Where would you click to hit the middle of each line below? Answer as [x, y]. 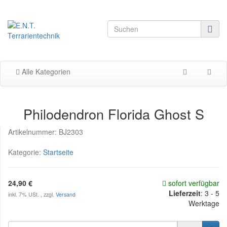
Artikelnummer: [33, 132]
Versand [66, 194]
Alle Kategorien [45, 71]
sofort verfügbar [193, 183]
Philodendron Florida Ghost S [113, 114]
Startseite [58, 152]
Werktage [204, 203]
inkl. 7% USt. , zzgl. [32, 194]
